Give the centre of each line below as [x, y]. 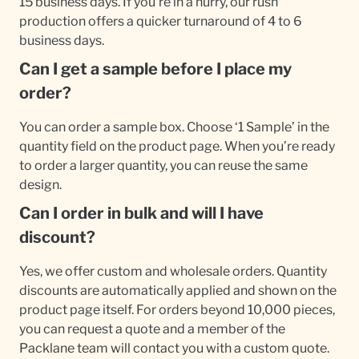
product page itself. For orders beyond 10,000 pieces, [177, 309]
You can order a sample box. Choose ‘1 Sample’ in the [174, 127]
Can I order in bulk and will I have [141, 213]
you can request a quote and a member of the [152, 329]
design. [40, 184]
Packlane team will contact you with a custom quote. [174, 348]
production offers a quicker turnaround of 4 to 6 [161, 21]
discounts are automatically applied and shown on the [178, 290]
